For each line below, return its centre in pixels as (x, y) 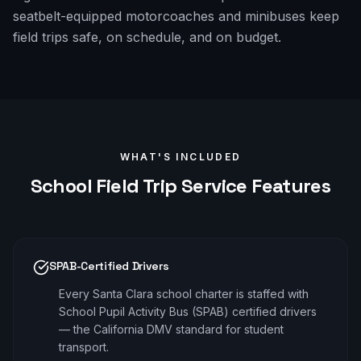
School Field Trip (104, 186)
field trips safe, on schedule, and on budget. (147, 37)
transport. (84, 347)
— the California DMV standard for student (171, 329)
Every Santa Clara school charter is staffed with (184, 294)
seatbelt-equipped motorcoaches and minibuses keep (176, 16)
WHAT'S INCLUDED (180, 157)
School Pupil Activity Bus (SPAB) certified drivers (188, 311)
